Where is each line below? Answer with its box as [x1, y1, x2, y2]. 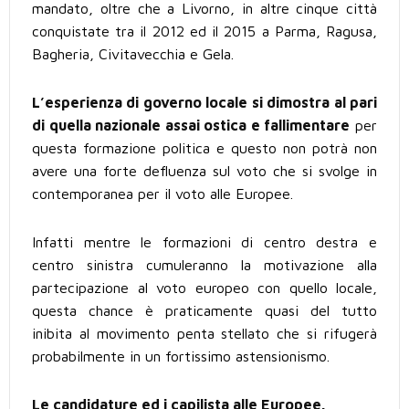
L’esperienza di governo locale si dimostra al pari [32, 94, 377, 111]
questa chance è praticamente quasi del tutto [32, 302, 377, 320]
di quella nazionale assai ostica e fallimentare [32, 117, 351, 134]
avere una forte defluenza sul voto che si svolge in [32, 163, 377, 180]
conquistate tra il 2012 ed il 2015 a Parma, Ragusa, [32, 23, 377, 40]
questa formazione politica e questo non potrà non [32, 140, 377, 157]
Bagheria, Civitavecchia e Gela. [32, 46, 234, 63]
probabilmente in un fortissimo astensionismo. [32, 348, 330, 365]
